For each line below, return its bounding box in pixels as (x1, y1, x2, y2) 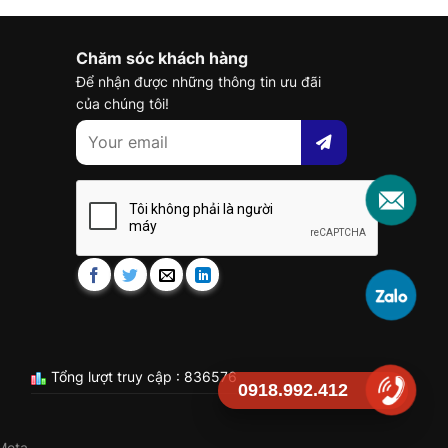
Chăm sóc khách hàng (76, 47, 249, 68)
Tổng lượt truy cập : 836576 (47, 368, 238, 386)
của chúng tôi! (76, 94, 170, 112)
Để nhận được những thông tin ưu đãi (76, 72, 322, 90)
